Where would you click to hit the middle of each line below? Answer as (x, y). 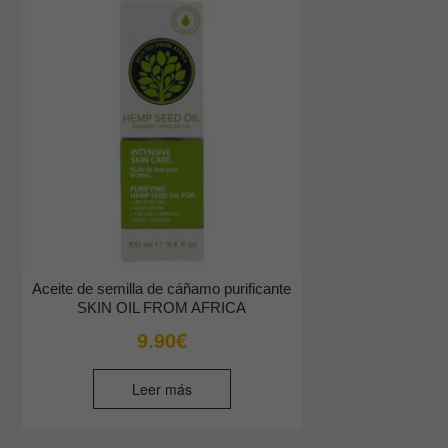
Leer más (161, 388)
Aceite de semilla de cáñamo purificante (162, 288)
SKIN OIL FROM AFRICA (162, 307)
